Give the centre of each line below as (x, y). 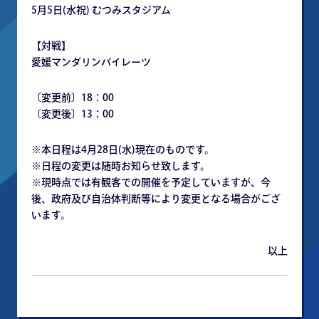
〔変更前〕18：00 (73, 98)
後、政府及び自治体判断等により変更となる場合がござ (156, 199)
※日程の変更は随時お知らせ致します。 (121, 166)
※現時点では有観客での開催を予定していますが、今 (151, 182)
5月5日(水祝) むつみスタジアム (101, 10)
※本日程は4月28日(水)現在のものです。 (123, 150)
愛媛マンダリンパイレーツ (91, 62)
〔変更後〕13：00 (73, 114)
